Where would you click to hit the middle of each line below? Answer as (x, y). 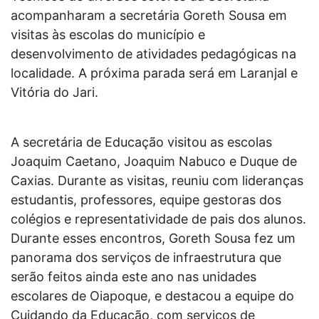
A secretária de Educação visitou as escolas (141, 142)
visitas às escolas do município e (108, 34)
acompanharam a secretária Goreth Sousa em (149, 15)
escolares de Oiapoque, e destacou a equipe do (152, 296)
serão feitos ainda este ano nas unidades (134, 276)
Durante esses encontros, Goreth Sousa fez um (153, 238)
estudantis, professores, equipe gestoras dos (146, 199)
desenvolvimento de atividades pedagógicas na (153, 53)
